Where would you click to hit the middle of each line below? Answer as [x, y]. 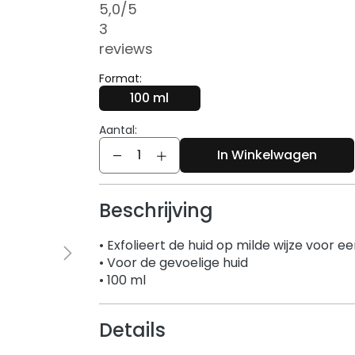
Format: [120, 79]
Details [132, 330]
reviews [126, 49]
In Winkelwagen [267, 155]
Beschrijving [156, 211]
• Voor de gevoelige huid [173, 263]
